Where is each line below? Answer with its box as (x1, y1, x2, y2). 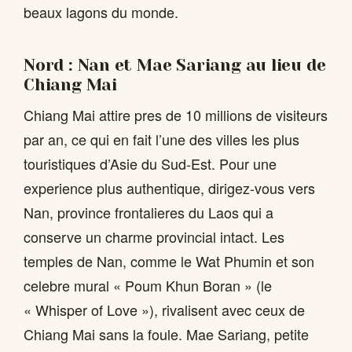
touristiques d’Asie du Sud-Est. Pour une (24, 153, 277, 174)
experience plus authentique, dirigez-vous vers (24, 178, 315, 199)
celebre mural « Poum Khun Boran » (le (24, 275, 272, 296)
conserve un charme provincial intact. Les (24, 226, 284, 247)
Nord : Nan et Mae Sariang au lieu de (24, 55, 326, 75)
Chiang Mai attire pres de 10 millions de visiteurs (24, 104, 328, 126)
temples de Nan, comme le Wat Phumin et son (24, 251, 314, 272)
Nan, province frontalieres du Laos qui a (24, 202, 273, 223)
